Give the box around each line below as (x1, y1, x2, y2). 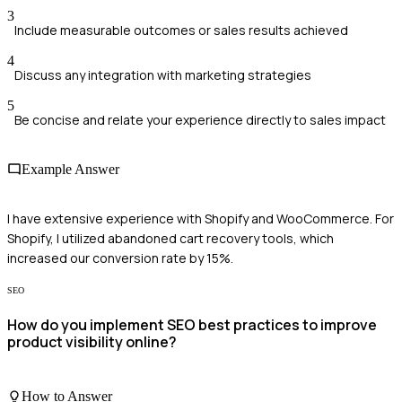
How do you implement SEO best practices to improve (7, 314, 377, 335)
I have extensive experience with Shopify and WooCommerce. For (7, 210, 394, 228)
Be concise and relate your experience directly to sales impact (14, 110, 386, 128)
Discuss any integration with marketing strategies (14, 66, 311, 83)
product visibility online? (7, 331, 177, 352)
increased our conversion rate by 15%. (7, 249, 233, 267)
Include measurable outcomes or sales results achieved (14, 21, 348, 39)
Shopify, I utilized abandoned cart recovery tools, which (7, 230, 334, 248)
